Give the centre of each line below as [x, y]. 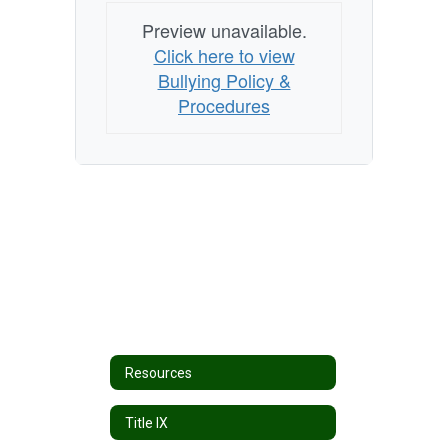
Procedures [224, 105]
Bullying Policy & [224, 80]
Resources [158, 372]
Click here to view [224, 55]
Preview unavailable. [224, 30]
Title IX [146, 422]
